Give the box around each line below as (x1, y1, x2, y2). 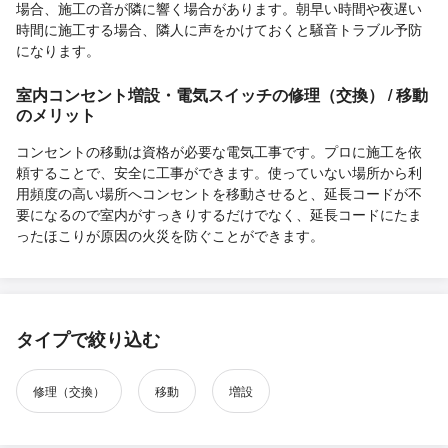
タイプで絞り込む (16, 325, 160, 352)
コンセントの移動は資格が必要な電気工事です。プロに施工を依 (16, 140, 422, 161)
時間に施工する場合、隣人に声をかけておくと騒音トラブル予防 (16, 18, 422, 39)
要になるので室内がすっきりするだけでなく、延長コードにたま (16, 203, 422, 224)
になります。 (16, 39, 100, 60)
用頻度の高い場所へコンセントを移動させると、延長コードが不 (16, 182, 422, 203)
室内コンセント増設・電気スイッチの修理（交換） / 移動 (16, 82, 428, 106)
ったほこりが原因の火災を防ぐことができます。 (16, 224, 324, 245)
